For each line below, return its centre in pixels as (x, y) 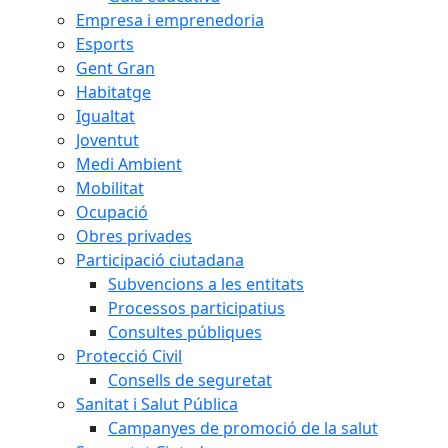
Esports (105, 44)
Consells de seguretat (190, 380)
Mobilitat (110, 188)
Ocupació (112, 212)
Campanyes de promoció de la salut (243, 428)
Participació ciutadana (160, 260)
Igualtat (105, 116)
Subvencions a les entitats (206, 284)
